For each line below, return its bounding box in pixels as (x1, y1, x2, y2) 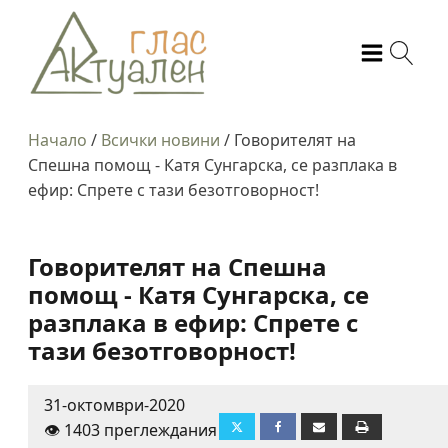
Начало (28, 129, 87, 151)
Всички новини (101, 129, 220, 151)
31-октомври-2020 (44, 393, 185, 416)
